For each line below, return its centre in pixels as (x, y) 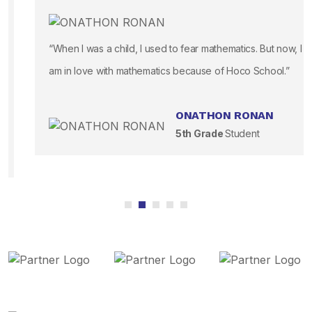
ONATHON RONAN (198, 115)
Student (216, 133)
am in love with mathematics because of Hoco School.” (143, 71)
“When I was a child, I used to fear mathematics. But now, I (149, 48)
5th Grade (174, 133)
